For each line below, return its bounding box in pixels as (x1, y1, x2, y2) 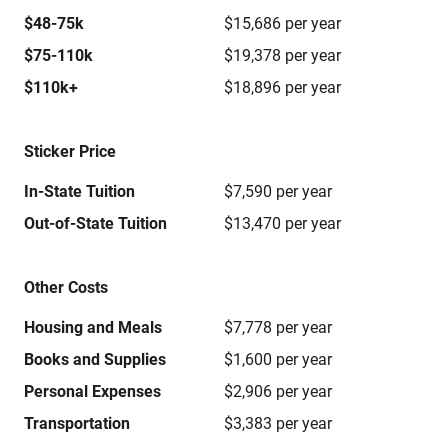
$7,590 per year (224, 182, 332, 201)
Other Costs (24, 278, 108, 297)
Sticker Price (24, 142, 116, 161)
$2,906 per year (224, 382, 332, 401)
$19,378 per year (224, 46, 341, 65)
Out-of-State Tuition (24, 214, 167, 233)
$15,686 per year (224, 14, 341, 33)
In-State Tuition (24, 182, 135, 201)
